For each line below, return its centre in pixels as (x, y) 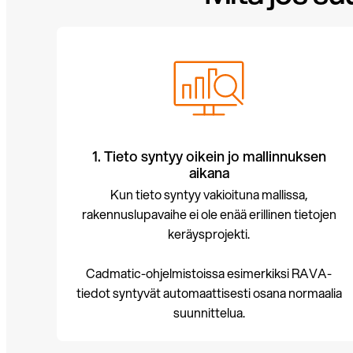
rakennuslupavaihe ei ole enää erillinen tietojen (209, 214)
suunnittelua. (209, 312)
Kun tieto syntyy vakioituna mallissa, (209, 194)
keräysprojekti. (209, 234)
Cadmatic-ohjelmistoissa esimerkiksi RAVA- (209, 273)
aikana (209, 173)
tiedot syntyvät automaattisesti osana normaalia (209, 293)
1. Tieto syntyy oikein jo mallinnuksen (209, 156)
